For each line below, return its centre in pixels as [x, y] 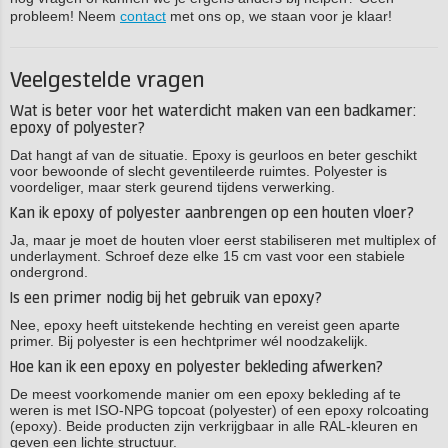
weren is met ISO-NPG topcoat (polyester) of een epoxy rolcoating [219, 410]
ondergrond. [49, 272]
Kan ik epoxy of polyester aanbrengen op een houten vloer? [212, 213]
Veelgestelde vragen [107, 81]
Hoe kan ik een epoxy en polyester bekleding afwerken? [196, 367]
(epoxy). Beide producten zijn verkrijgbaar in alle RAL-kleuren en [214, 426]
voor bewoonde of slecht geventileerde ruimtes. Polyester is [198, 171]
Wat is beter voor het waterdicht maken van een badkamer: [213, 111]
